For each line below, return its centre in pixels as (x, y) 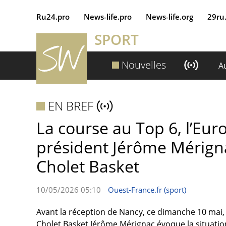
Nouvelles (144, 65)
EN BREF (71, 106)
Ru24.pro (53, 17)
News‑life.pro (108, 17)
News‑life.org (169, 17)
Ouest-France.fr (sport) (147, 190)
